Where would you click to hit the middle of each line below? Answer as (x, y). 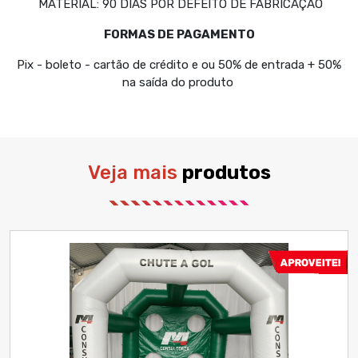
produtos (226, 173)
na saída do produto (179, 83)
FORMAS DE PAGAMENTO (179, 35)
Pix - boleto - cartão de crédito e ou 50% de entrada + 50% (179, 65)
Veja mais (135, 173)
